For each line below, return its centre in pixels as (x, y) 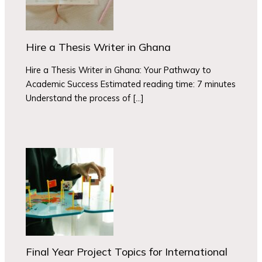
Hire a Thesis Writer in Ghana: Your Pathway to (119, 70)
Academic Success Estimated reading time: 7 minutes (131, 84)
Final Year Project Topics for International (127, 252)
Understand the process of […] (85, 98)
